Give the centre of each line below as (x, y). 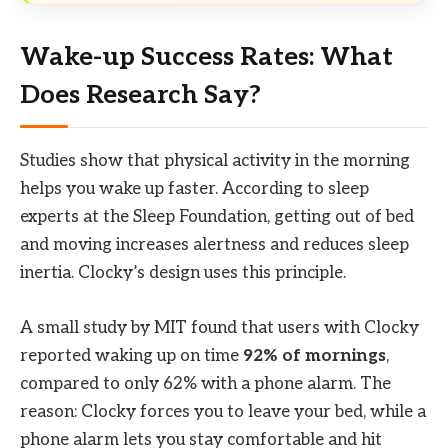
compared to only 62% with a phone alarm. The (205, 383)
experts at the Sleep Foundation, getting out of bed (217, 217)
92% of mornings (314, 355)
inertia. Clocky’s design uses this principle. (183, 273)
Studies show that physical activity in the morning (215, 161)
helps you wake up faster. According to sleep (194, 189)
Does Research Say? (140, 96)
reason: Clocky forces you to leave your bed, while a (223, 411)
